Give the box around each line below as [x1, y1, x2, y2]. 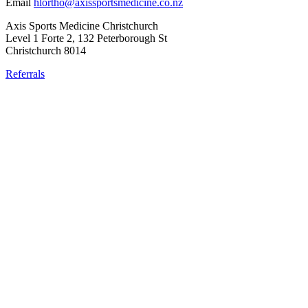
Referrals [5, 67, 45, 80]
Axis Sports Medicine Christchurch [5, 19, 158, 32]
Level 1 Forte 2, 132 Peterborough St [5, 32, 167, 44]
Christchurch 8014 [5, 44, 86, 56]
